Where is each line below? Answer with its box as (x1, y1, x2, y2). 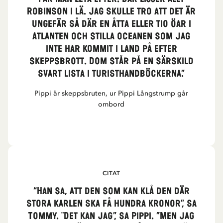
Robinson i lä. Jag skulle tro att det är (27, 5, 196, 18)
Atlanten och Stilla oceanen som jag (32, 30, 191, 43)
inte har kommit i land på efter (45, 43, 177, 55)
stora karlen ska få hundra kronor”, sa (26, 198, 197, 210)
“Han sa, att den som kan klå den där (33, 185, 190, 198)
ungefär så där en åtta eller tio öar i (31, 18, 191, 30)
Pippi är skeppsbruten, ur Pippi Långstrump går (34, 89, 189, 98)
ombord (98, 100, 125, 109)
